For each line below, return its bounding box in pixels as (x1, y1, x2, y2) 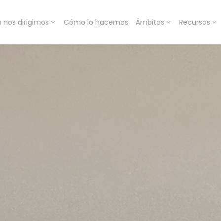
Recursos (179, 17, 211, 27)
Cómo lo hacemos (64, 17, 129, 27)
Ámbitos (136, 17, 165, 27)
